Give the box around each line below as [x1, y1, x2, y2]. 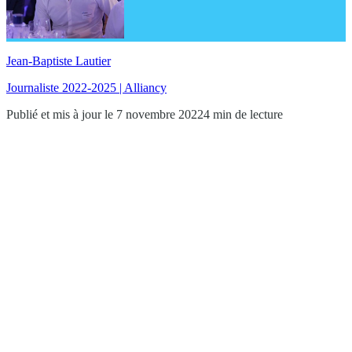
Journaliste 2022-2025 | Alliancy [6, 80, 167, 94]
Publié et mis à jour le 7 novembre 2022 [6, 107, 203, 121]
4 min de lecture [203, 107, 283, 121]
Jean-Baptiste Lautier [6, 53, 111, 68]
